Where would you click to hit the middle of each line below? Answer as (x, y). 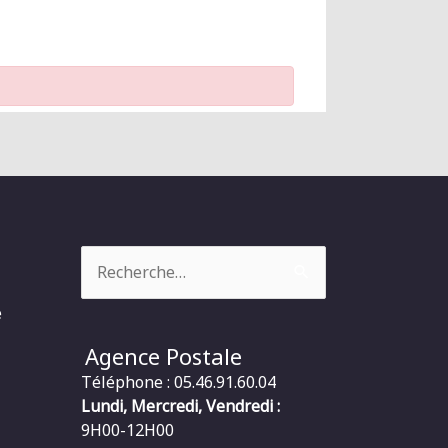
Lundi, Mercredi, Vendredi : (180, 405)
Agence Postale (164, 356)
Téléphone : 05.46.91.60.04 (178, 381)
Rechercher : (125, 256)
